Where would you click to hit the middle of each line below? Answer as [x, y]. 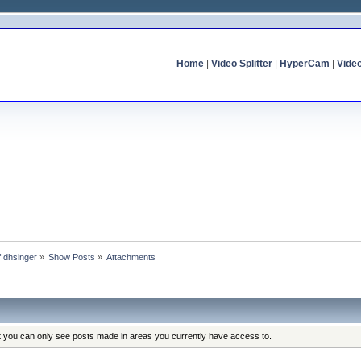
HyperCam [304, 64]
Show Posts [72, 257]
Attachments [131, 257]
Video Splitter [241, 64]
